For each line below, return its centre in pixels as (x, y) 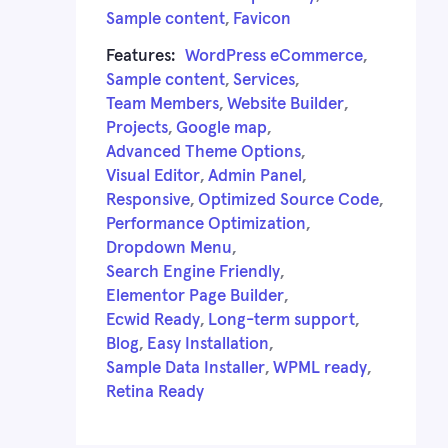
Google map (221, 128)
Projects (137, 128)
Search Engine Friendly (193, 272)
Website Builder (285, 104)
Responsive (148, 200)
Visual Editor (153, 176)
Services (264, 80)
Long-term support (281, 320)
